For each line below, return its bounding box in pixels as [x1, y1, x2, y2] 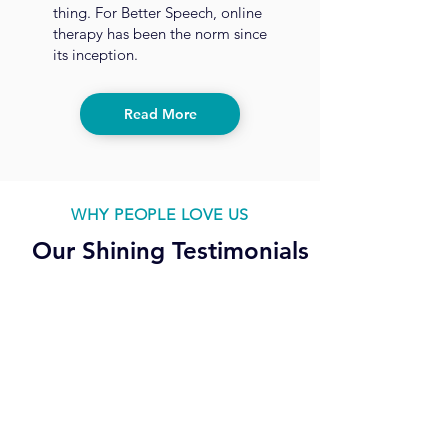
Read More [123, 105, 197, 123]
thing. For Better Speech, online [53, 3, 262, 22]
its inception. [53, 45, 138, 64]
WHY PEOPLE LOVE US [70, 205, 250, 224]
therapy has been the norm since [53, 24, 267, 43]
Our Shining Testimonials [31, 236, 309, 265]
